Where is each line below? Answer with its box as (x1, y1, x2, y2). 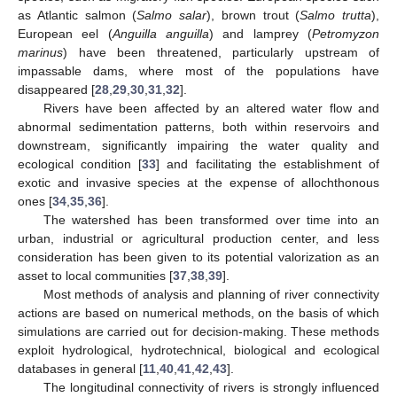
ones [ (18, 193, 52, 208)
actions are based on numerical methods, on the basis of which (18, 305, 379, 320)
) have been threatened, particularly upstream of (63, 44, 379, 59)
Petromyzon (312, 26, 380, 41)
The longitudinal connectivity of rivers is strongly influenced (43, 379, 379, 394)
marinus (18, 44, 63, 59)
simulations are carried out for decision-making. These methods (18, 323, 379, 339)
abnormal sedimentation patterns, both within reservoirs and (18, 119, 379, 134)
